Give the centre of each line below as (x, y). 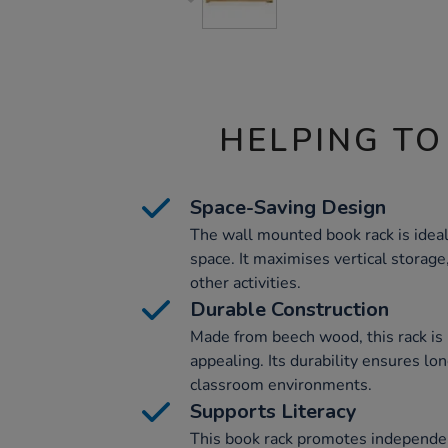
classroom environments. (281, 385)
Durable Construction (289, 309)
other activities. (245, 283)
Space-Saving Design (288, 207)
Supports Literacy (273, 411)
